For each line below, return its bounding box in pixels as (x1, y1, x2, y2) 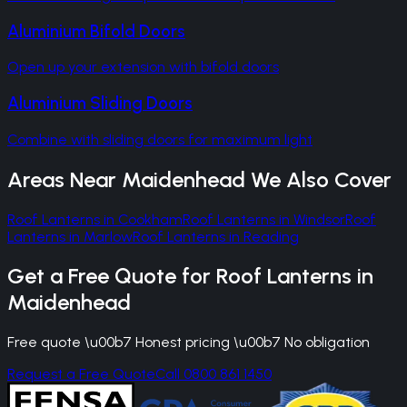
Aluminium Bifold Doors (7, 20, 185, 42)
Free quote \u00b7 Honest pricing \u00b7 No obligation (7, 333, 370, 352)
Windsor (293, 210, 345, 228)
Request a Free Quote (7, 365, 155, 383)
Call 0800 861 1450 (155, 365, 272, 383)
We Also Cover (245, 165, 392, 193)
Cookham (118, 210, 183, 228)
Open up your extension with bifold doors (7, 58, 279, 76)
